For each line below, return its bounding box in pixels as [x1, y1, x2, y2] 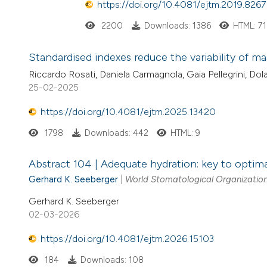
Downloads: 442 [84, 128, 148, 139]
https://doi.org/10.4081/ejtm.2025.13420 [41, 105, 216, 117]
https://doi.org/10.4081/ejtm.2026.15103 [41, 232, 214, 244]
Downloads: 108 [80, 254, 144, 265]
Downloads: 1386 [144, 20, 211, 32]
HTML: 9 [170, 128, 201, 139]
